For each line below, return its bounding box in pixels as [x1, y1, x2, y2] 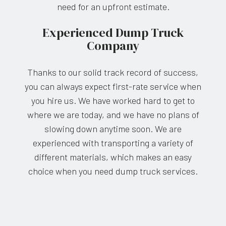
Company [87, 37, 139, 54]
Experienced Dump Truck [42, 24, 184, 41]
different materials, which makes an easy [34, 151, 192, 163]
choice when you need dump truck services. [28, 165, 198, 177]
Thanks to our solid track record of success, [28, 67, 198, 78]
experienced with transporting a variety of [33, 137, 193, 149]
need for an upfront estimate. [56, 1, 169, 13]
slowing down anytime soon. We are [44, 123, 182, 135]
